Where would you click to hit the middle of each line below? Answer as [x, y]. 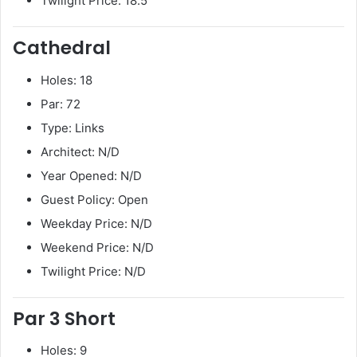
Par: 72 [61, 104]
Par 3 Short [64, 318]
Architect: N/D [80, 151]
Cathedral [62, 48]
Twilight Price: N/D [93, 271]
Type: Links [73, 127]
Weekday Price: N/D [96, 223]
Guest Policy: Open [94, 199]
